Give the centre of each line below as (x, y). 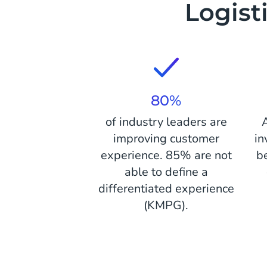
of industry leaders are (166, 122)
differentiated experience (166, 189)
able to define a (166, 172)
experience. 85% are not (166, 155)
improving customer (166, 139)
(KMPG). (166, 205)
